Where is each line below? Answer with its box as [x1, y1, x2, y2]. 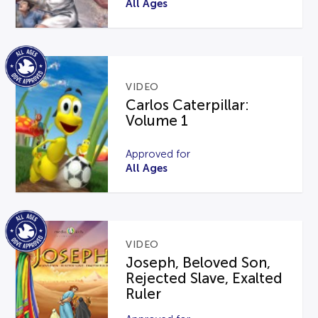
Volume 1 [126, 113, 189, 129]
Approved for [126, 148, 191, 160]
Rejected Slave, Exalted [126, 270, 283, 286]
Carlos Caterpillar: [126, 97, 250, 114]
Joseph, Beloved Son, [126, 254, 271, 270]
